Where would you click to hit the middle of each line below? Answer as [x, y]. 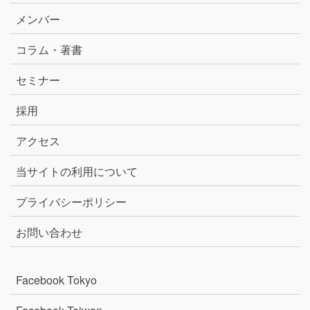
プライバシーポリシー [71, 201]
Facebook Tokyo [62, 280]
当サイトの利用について [77, 171]
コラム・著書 [49, 49]
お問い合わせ [49, 232]
